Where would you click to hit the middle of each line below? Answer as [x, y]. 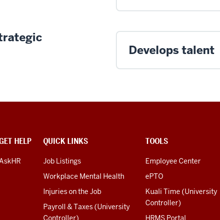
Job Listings [62, 161]
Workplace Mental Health [84, 176]
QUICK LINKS [66, 141]
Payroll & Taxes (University [86, 206]
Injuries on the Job [72, 191]
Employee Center [173, 161]
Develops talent [172, 50]
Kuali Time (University [181, 191]
